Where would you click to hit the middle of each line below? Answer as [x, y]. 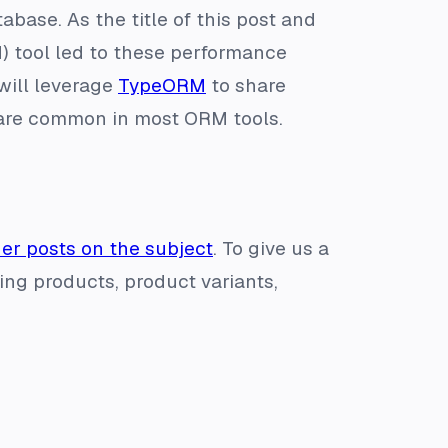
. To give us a [271, 248]
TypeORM [162, 85]
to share [246, 85]
